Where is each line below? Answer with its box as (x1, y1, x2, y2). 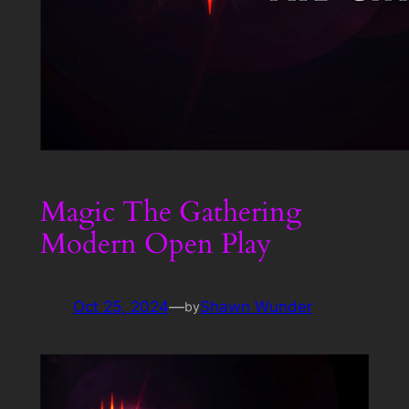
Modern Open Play (39, 225, 271, 264)
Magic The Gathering (39, 193, 301, 232)
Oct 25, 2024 (72, 297, 169, 316)
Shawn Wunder (199, 297, 312, 316)
